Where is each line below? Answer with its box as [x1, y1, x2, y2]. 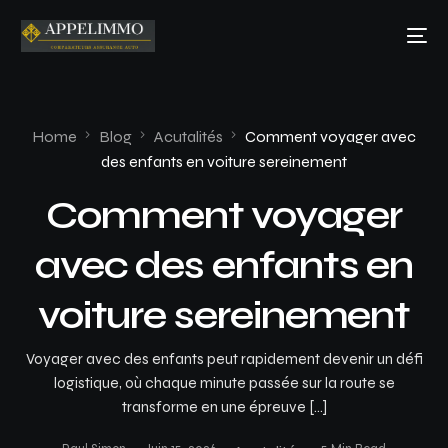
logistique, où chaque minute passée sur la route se [53, 373, 395, 392]
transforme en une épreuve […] [121, 397, 327, 416]
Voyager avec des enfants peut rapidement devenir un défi [25, 349, 423, 368]
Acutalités [154, 127, 223, 146]
